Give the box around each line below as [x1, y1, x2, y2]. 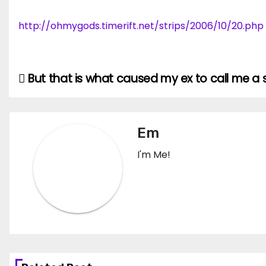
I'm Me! [137, 148, 170, 161]
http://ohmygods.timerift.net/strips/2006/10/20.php [18, 19, 264, 33]
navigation [18, 95, 114, 118]
